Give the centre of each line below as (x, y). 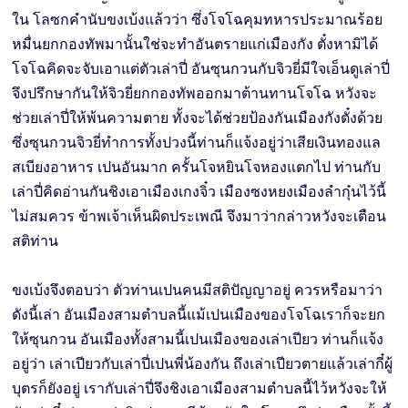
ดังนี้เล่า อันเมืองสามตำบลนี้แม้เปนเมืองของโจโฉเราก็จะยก (199, 314)
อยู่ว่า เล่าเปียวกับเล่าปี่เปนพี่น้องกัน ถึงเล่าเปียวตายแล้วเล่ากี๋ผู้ (203, 363)
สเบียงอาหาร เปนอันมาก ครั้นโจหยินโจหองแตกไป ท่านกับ (197, 167)
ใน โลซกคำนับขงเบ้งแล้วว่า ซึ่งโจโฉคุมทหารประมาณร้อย (198, 19)
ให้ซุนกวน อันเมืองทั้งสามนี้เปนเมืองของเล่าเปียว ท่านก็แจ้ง (198, 339)
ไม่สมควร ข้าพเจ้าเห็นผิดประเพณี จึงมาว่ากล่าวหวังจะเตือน (199, 216)
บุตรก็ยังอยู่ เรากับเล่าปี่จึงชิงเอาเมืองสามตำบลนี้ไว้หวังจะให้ (200, 388)
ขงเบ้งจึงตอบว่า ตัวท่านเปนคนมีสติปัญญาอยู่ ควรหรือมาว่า (198, 290)
